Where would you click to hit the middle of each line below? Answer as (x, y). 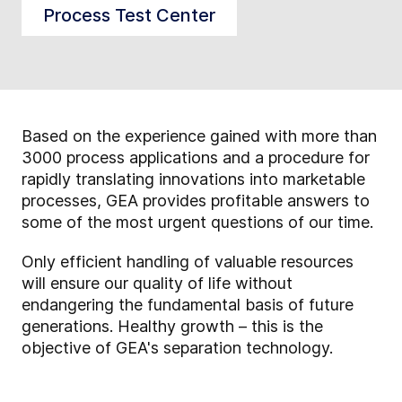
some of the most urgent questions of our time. (197, 222)
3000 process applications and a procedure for (196, 157)
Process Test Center (129, 15)
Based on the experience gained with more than (199, 135)
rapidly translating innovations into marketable (193, 179)
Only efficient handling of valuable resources (188, 261)
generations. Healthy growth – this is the (172, 326)
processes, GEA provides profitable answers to (196, 200)
